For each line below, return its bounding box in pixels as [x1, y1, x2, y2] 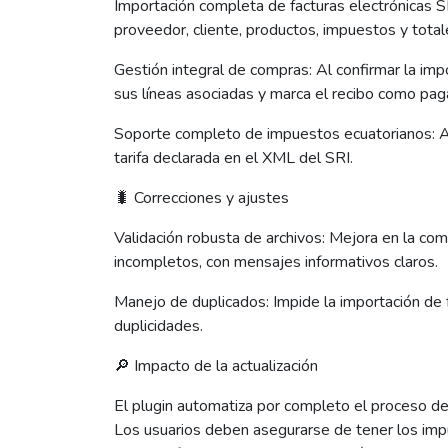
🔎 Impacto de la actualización [114, 355, 318, 377]
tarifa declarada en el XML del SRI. [114, 147, 353, 169]
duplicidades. [114, 315, 203, 337]
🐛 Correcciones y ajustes [114, 187, 289, 209]
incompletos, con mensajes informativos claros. [114, 251, 438, 273]
